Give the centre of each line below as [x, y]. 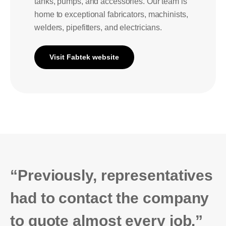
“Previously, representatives [112, 176]
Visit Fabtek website [84, 57]
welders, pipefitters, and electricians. [98, 28]
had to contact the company [110, 198]
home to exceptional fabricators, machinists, [111, 15]
